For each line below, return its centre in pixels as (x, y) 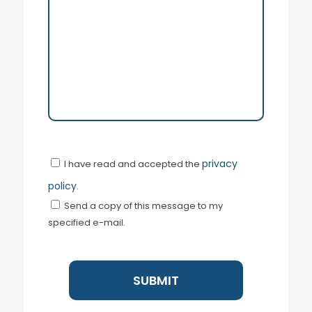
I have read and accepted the (133, 164)
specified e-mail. (86, 222)
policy (62, 186)
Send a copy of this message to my (143, 205)
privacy (219, 163)
